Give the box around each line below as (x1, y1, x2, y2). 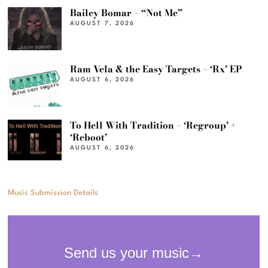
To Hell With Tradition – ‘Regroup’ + (70, 118, 236, 133)
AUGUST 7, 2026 (70, 20, 135, 27)
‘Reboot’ (70, 130, 108, 145)
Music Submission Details (8, 188, 99, 197)
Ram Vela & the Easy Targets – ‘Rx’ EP (70, 62, 243, 77)
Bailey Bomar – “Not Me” (70, 6, 183, 20)
